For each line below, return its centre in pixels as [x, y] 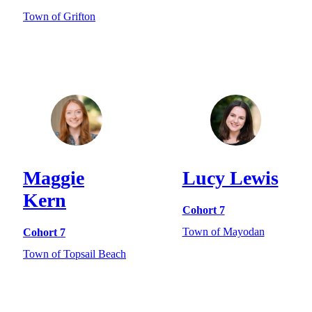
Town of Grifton [59, 16]
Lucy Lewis [230, 178]
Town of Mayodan [223, 231]
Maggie [54, 178]
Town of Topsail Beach [75, 253]
